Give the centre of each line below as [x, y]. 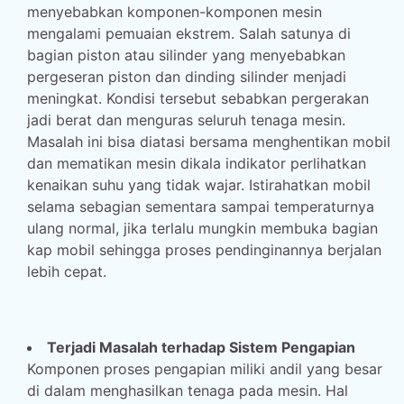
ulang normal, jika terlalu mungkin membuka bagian [202, 228]
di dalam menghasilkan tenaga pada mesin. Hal [188, 390]
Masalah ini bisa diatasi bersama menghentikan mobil [209, 142]
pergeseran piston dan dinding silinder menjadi [187, 77]
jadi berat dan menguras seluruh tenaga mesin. [186, 120]
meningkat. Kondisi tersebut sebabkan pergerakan [198, 98]
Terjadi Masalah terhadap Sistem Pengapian [201, 347]
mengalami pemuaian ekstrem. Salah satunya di [189, 33]
